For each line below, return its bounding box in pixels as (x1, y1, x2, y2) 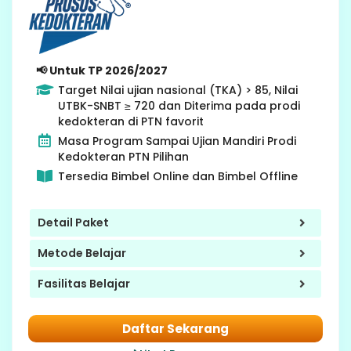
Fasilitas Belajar (38, 276, 130, 292)
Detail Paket (38, 215, 109, 231)
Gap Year (248, 14, 309, 31)
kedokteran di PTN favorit (57, 113, 204, 129)
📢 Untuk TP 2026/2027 (36, 62, 168, 78)
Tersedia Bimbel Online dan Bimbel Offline (57, 168, 298, 184)
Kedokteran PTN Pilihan (57, 148, 189, 165)
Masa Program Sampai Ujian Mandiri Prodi (57, 132, 296, 149)
